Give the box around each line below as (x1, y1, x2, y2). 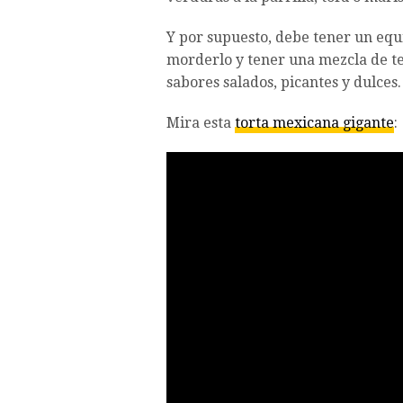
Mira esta (166, 114, 235, 132)
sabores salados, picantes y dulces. (166, 74, 401, 92)
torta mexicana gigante (235, 114, 394, 132)
